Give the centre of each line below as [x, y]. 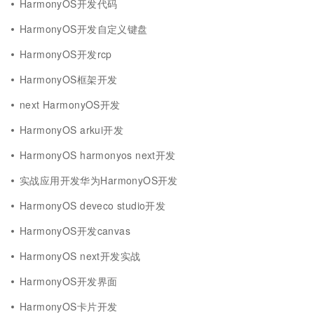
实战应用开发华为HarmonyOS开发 [99, 180]
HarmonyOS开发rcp [66, 54]
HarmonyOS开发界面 [69, 281]
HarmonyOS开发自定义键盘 [84, 29]
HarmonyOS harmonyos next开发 [98, 155]
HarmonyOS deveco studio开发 [93, 205]
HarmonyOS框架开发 [69, 79]
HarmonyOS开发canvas [75, 231]
